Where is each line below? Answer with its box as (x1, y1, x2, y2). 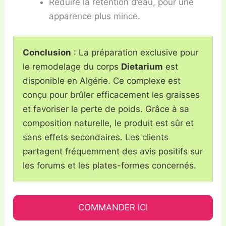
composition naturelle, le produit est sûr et (23, 118, 194, 129)
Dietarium (121, 62, 163, 72)
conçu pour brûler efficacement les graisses (23, 90, 200, 100)
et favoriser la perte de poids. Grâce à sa (23, 104, 190, 115)
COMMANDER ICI (78, 202, 148, 212)
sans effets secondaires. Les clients (23, 132, 169, 143)
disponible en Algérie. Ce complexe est (23, 76, 181, 86)
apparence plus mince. (49, 11, 141, 21)
